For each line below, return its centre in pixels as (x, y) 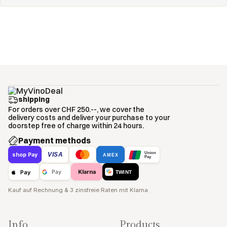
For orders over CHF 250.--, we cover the (76, 109)
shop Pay (25, 155)
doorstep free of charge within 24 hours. (76, 126)
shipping (34, 99)
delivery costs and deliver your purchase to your (89, 118)
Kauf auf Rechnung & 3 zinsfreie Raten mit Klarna (78, 190)
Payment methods (54, 140)
